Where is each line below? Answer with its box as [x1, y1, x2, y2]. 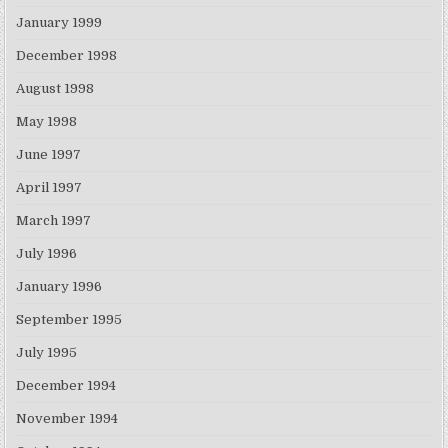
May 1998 [16, 114, 78, 130]
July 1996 [16, 246, 78, 262]
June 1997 [16, 147, 82, 163]
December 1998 [16, 48, 118, 64]
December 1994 [16, 378, 117, 394]
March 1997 [16, 213, 92, 229]
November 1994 [16, 411, 119, 427]
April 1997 [16, 180, 83, 196]
